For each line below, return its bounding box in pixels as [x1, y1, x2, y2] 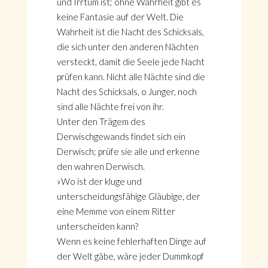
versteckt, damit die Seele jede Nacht [56, 56, 205, 67]
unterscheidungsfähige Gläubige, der [56, 191, 200, 202]
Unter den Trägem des [56, 116, 145, 127]
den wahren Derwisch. [56, 161, 145, 172]
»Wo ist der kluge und [56, 176, 142, 187]
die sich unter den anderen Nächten [56, 41, 199, 52]
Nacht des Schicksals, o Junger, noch [56, 86, 197, 97]
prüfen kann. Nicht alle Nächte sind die [56, 71, 205, 82]
